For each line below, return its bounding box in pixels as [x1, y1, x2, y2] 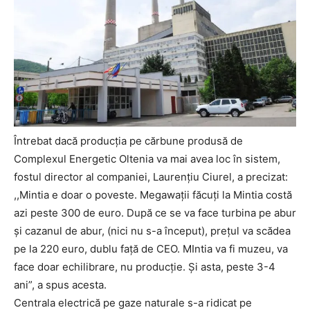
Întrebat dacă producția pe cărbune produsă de [14, 134, 243, 147]
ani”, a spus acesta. [14, 277, 107, 291]
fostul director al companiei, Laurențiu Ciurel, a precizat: [14, 170, 288, 183]
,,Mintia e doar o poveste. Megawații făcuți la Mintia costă [14, 188, 292, 201]
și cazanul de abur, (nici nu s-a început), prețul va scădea [14, 224, 291, 237]
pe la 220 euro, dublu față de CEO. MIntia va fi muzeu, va [14, 241, 288, 255]
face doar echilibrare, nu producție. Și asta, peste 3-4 [14, 259, 275, 273]
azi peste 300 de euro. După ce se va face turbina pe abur [14, 206, 296, 219]
